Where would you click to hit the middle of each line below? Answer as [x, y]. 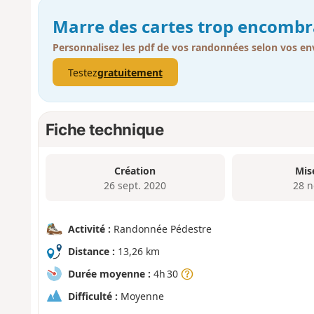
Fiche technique [104, 129]
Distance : [91, 251]
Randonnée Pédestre [161, 228]
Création [135, 170]
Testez [82, 72]
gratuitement [130, 72]
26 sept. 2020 [135, 185]
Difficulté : [93, 296]
